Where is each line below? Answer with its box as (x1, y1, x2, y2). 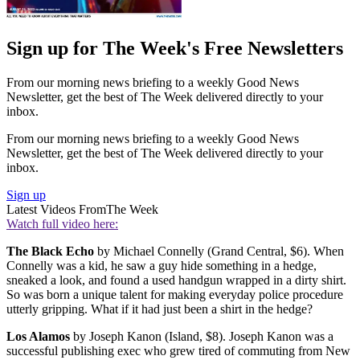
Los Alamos (6, 329, 70, 344)
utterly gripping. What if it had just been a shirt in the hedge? (6, 302, 313, 317)
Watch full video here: (6, 217, 118, 231)
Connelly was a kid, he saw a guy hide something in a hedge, (6, 259, 317, 273)
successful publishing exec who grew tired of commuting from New (6, 344, 350, 358)
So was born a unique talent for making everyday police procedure (6, 288, 343, 302)
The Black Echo (6, 244, 94, 259)
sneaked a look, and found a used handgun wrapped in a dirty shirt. (6, 273, 346, 288)
